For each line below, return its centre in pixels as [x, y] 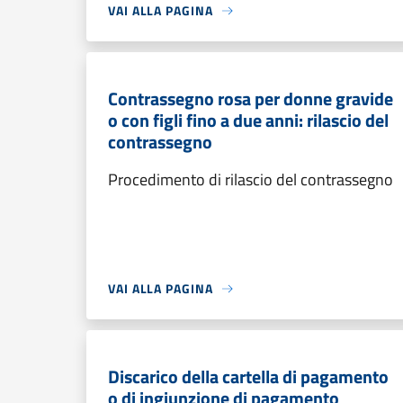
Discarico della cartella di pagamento [248, 376]
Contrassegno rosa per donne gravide [251, 99]
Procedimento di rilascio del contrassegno [251, 179]
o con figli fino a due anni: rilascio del [248, 120]
